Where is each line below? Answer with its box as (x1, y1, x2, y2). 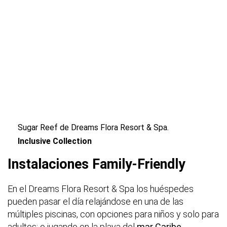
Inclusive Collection (18, 136, 92, 146)
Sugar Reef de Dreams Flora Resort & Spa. (18, 123, 169, 133)
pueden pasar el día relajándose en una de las (8, 196, 183, 207)
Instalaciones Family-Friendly (8, 156, 185, 173)
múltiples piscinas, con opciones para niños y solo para (8, 209, 219, 220)
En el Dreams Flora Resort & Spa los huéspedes (8, 183, 194, 195)
